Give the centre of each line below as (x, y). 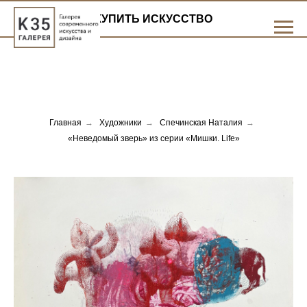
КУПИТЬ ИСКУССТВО (153, 19)
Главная (65, 123)
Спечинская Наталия (201, 123)
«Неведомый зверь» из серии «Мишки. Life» (153, 138)
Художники (121, 123)
